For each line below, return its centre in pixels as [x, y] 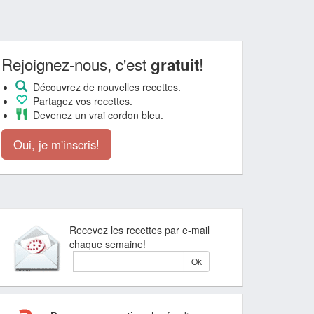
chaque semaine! [108, 244]
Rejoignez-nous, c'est [76, 64]
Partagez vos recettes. [80, 101]
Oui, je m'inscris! [56, 144]
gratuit [175, 64]
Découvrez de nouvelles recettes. [104, 87]
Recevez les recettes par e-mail [139, 230]
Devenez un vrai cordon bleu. [95, 115]
